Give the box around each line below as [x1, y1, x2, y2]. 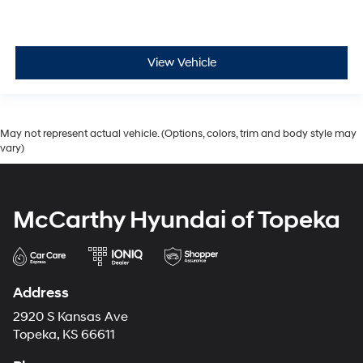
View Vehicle [147, 54, 216, 70]
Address [13, 284, 69, 303]
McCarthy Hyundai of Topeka [13, 205, 340, 236]
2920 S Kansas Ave [13, 310, 128, 326]
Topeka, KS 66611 [13, 327, 115, 344]
